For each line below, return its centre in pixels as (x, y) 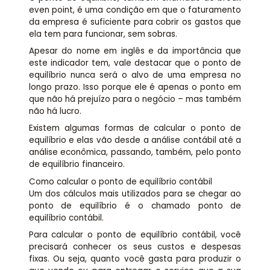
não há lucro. (55, 111)
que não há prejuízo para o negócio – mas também (135, 99)
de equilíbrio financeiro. (77, 165)
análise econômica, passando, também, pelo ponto (135, 152)
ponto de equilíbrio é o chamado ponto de (135, 206)
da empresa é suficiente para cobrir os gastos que (135, 22)
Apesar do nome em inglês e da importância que (135, 51)
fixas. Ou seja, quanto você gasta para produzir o (135, 259)
